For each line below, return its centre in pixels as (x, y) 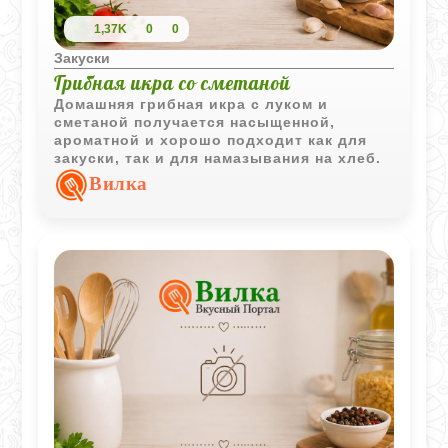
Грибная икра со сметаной (173, 82)
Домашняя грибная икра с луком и (191, 103)
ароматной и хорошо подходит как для (211, 139)
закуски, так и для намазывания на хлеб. (218, 157)
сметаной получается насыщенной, (195, 121)
